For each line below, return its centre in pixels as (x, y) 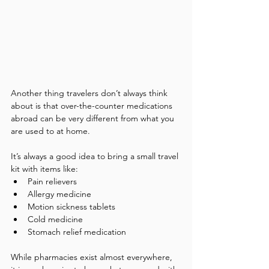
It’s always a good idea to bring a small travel (96, 156)
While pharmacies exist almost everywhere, (93, 257)
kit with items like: (44, 168)
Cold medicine (55, 219)
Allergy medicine (59, 194)
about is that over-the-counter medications (93, 105)
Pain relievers (52, 181)
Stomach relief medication (77, 231)
